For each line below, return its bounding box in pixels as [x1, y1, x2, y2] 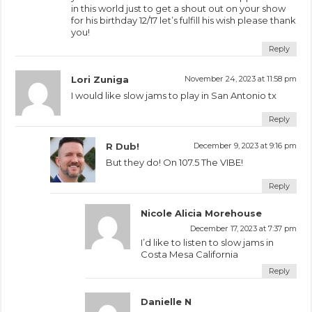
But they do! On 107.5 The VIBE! [106, 156, 244, 168]
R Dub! [106, 140, 140, 152]
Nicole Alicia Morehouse [141, 207, 263, 219]
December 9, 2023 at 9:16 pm [193, 140, 297, 150]
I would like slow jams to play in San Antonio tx [71, 89, 277, 101]
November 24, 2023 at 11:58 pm [184, 73, 297, 84]
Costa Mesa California [141, 248, 239, 260]
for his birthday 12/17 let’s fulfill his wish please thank [71, 14, 297, 26]
